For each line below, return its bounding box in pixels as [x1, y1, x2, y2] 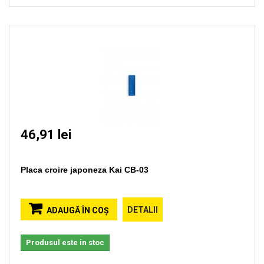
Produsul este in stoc [26, 238, 104, 247]
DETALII [127, 205, 158, 214]
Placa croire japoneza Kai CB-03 [21, 165, 148, 174]
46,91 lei [21, 127, 71, 142]
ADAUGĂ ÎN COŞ [47, 206, 109, 215]
